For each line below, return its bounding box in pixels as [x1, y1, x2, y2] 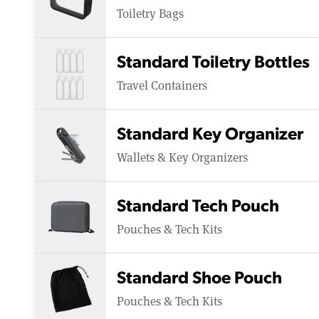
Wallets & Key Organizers [117, 148, 248, 165]
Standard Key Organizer [117, 126, 303, 144]
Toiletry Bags [117, 4, 184, 21]
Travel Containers [117, 76, 207, 93]
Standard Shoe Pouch [117, 270, 282, 288]
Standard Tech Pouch [117, 198, 279, 216]
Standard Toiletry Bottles [117, 54, 310, 72]
